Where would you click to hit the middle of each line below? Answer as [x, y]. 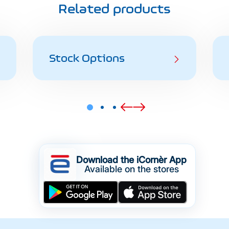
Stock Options [87, 58]
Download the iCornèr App [131, 160]
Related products [114, 9]
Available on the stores [131, 169]
